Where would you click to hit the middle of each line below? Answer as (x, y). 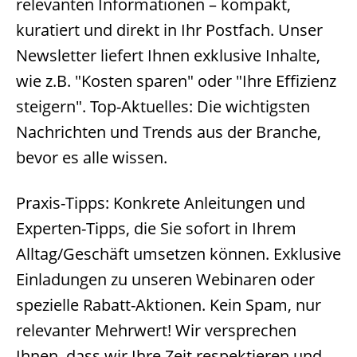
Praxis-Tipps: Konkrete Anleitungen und (161, 203)
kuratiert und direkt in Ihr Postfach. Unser (169, 30)
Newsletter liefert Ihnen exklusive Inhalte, (168, 55)
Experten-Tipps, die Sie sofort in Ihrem (156, 228)
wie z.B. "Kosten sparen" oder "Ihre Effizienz (176, 81)
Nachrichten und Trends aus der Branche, (169, 132)
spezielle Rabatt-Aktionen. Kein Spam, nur (169, 305)
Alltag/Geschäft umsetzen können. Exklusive (178, 254)
